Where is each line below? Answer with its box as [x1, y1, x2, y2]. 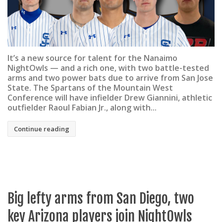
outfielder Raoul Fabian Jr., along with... [7, 102, 157, 113]
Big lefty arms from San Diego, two [7, 189, 194, 207]
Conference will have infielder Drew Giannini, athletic [7, 92, 212, 104]
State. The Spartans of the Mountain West [7, 82, 173, 94]
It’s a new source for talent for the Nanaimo [7, 53, 177, 64]
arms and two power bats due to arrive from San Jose [7, 72, 213, 84]
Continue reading [14, 124, 69, 134]
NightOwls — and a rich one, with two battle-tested [7, 62, 209, 74]
